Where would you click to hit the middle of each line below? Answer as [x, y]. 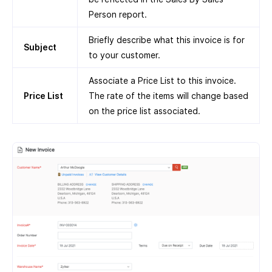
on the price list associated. [144, 111]
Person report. [118, 15]
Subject [40, 47]
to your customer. [124, 55]
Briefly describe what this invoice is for [167, 40]
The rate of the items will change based [168, 96]
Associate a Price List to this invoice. [162, 81]
